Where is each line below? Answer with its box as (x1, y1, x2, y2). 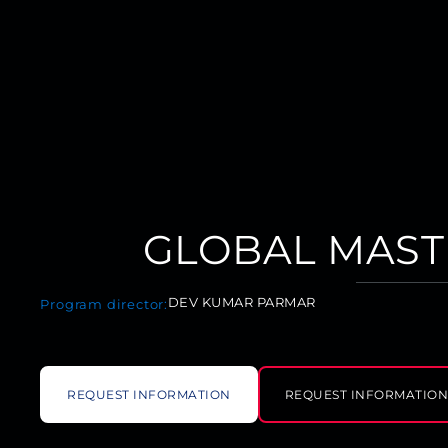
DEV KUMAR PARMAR (167, 293, 316, 310)
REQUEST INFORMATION (67, 386, 231, 402)
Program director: (40, 295, 168, 312)
